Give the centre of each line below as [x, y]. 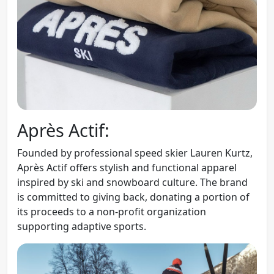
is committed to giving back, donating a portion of [133, 197]
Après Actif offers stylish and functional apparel [127, 168]
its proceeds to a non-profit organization [112, 212]
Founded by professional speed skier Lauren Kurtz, [135, 153]
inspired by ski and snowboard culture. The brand [132, 183]
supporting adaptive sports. [82, 227]
